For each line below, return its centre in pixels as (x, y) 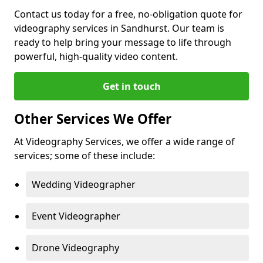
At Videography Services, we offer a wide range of (124, 141)
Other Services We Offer (93, 119)
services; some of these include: (85, 156)
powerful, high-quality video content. (96, 56)
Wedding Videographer (84, 184)
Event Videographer (76, 216)
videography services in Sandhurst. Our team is (119, 28)
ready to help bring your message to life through (123, 42)
